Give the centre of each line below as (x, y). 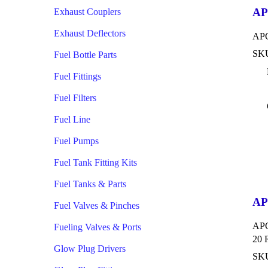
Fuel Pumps (76, 141)
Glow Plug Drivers (90, 249)
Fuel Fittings (77, 76)
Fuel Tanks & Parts (90, 184)
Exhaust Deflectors (90, 33)
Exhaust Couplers (87, 12)
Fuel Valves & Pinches (97, 205)
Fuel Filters (75, 98)
